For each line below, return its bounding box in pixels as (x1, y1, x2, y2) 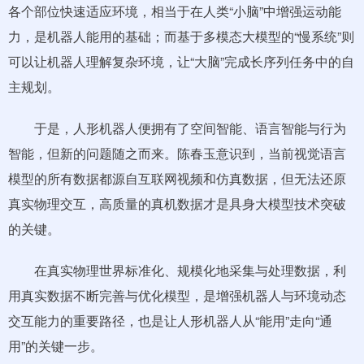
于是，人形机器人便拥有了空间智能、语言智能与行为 (8, 119, 346, 137)
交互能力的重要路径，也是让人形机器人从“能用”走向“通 (8, 311, 332, 330)
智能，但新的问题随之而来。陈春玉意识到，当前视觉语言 (8, 144, 346, 162)
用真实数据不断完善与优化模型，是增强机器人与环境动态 (8, 286, 346, 305)
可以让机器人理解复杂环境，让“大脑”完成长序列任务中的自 (8, 52, 354, 71)
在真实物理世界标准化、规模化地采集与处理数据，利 (8, 261, 346, 279)
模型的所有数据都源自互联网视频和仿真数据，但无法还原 (8, 169, 346, 188)
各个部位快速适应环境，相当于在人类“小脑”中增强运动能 (8, 2, 341, 20)
